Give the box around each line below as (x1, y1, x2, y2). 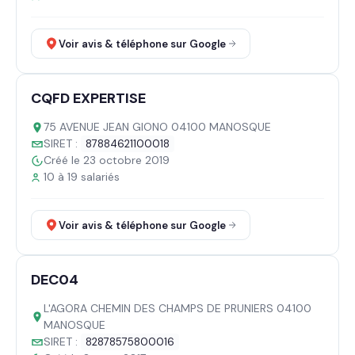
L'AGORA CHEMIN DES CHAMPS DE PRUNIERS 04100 (44, 301, 311, 315)
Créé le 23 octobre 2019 (44, 153, 170, 167)
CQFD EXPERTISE (31, 89, 146, 108)
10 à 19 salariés (44, 170, 120, 184)
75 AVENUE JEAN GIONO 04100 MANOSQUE (44, 120, 271, 134)
